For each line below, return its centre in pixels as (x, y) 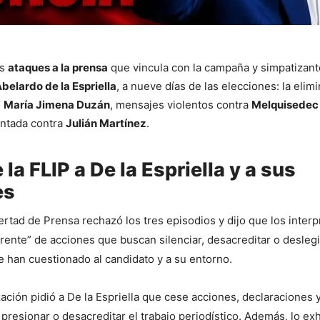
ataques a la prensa (58, 67)
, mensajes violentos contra (181, 104)
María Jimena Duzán (57, 104)
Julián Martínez (106, 123)
